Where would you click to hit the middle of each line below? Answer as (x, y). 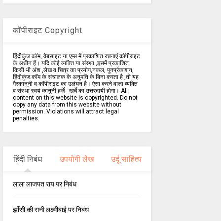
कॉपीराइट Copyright (47, 31)
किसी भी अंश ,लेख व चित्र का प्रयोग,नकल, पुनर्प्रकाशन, (73, 70)
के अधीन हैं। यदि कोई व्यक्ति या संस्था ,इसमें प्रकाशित (71, 63)
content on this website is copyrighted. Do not (75, 98)
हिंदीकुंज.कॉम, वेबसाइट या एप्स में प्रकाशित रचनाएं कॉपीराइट (76, 56)
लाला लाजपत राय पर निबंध (44, 184)
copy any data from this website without (67, 105)
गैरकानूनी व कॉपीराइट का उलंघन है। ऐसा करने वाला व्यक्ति (75, 84)
